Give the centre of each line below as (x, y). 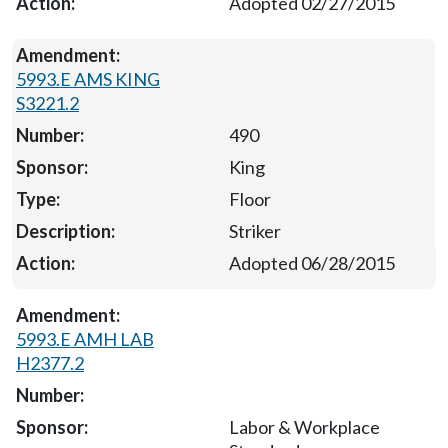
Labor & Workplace (304, 427)
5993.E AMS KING (88, 79)
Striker (254, 231)
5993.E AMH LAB (85, 339)
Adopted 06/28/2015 (312, 263)
